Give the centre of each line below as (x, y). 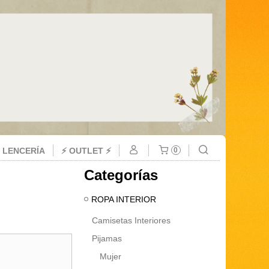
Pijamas (107, 238)
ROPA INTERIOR (124, 199)
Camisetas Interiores (131, 220)
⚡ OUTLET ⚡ (86, 151)
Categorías (121, 175)
